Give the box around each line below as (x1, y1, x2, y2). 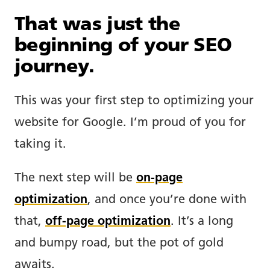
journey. (14, 57, 94, 77)
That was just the (14, 15, 181, 35)
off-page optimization (45, 215, 171, 228)
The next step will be (14, 172, 136, 184)
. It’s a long (171, 215, 233, 228)
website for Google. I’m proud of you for (14, 116, 246, 129)
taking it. (14, 138, 66, 151)
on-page (136, 172, 183, 184)
